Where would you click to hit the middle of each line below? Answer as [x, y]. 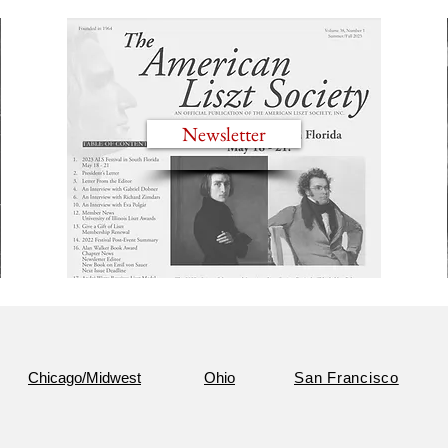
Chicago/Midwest [84, 377]
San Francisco [346, 377]
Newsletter [224, 134]
